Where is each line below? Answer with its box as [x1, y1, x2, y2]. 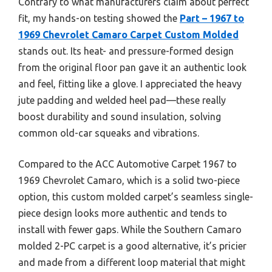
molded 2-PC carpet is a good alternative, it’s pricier [18, 240, 246, 252]
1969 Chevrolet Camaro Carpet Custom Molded [18, 29, 239, 41]
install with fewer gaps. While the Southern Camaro [18, 224, 242, 236]
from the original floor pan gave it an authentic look [18, 62, 246, 73]
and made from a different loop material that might [18, 257, 245, 268]
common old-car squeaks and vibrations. [18, 127, 199, 139]
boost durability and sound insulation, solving [18, 111, 221, 123]
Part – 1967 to [180, 13, 244, 24]
